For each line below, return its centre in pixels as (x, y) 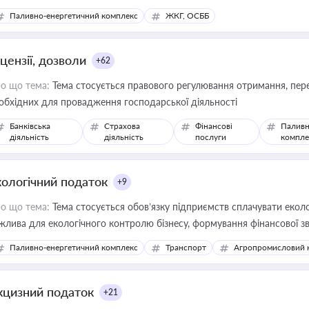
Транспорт (186, 247)
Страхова (122, 126)
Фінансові (214, 126)
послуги (211, 137)
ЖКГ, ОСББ (187, 16)
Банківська (30, 126)
